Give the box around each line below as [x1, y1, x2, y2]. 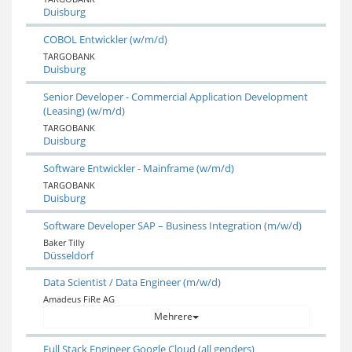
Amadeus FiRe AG [42, 293, 115, 306]
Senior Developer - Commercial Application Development [42, 89, 308, 104]
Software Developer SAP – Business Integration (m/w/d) [42, 218, 302, 233]
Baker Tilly [42, 236, 85, 248]
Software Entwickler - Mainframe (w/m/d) [42, 160, 234, 175]
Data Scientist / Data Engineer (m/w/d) [42, 275, 221, 290]
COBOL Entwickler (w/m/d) [42, 31, 167, 46]
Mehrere [153, 310, 192, 324]
